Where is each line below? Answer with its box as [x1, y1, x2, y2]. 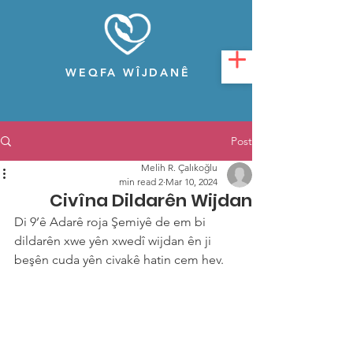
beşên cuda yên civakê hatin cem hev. [14, 252, 224, 267]
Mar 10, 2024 [165, 176, 217, 188]
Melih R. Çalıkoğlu [141, 162, 217, 173]
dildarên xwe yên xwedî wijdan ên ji [14, 233, 214, 248]
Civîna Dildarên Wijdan [50, 188, 252, 213]
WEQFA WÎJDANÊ [65, 65, 191, 80]
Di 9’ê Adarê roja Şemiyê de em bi [14, 214, 209, 229]
